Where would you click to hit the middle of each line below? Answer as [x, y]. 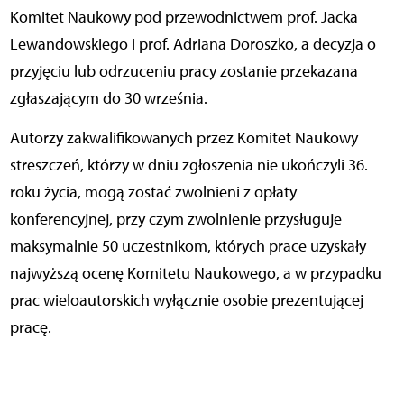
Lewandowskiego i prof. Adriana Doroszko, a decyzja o [193, 44]
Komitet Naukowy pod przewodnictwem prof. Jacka [184, 17]
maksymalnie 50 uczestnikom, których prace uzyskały [188, 246]
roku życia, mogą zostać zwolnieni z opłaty [153, 192]
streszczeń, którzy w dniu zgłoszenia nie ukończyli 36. [188, 165]
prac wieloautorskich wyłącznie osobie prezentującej [186, 300]
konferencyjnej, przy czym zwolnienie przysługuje [175, 219]
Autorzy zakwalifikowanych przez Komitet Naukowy [184, 138]
